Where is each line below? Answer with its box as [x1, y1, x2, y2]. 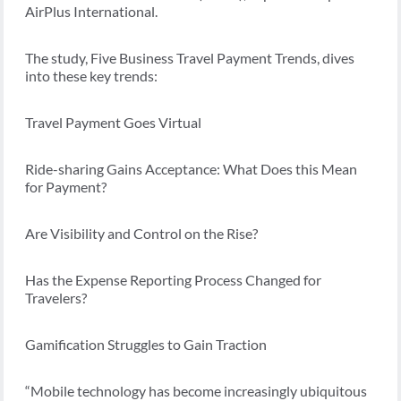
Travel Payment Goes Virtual [25, 114, 201, 132]
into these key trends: [25, 67, 158, 85]
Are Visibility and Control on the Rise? [25, 225, 258, 243]
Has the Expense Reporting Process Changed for [25, 271, 321, 289]
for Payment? [25, 178, 107, 196]
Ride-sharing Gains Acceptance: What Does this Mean [25, 160, 357, 178]
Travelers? [25, 289, 87, 307]
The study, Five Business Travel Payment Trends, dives [25, 49, 354, 67]
